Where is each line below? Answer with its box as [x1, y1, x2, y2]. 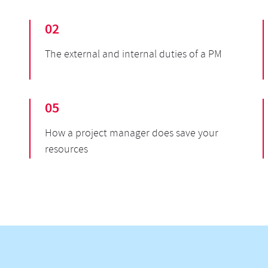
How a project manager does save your [45, 126, 219, 142]
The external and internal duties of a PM [45, 47, 223, 63]
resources [45, 142, 89, 159]
